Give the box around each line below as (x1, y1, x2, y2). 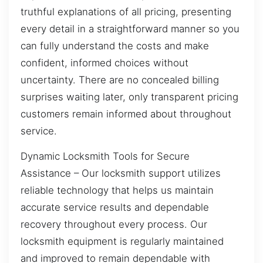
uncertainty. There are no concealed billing (21, 73, 219, 86)
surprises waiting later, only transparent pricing (21, 90, 238, 103)
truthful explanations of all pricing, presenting (21, 5, 231, 18)
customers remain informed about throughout (21, 107, 231, 120)
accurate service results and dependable (21, 201, 209, 214)
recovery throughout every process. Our (21, 218, 207, 231)
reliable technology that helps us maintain (21, 184, 214, 197)
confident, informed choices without (21, 56, 188, 69)
